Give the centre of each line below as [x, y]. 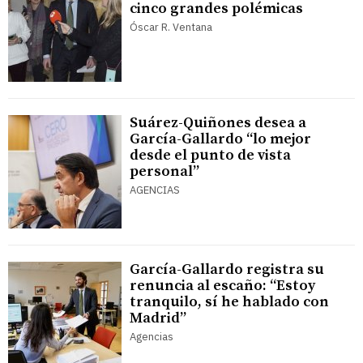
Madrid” [158, 318]
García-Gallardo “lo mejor [220, 139]
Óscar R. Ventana [171, 28]
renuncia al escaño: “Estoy [222, 286]
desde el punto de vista [210, 156]
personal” [164, 172]
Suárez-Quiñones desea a [218, 123]
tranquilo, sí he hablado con [229, 302]
